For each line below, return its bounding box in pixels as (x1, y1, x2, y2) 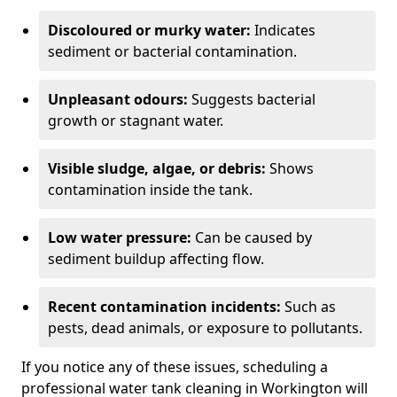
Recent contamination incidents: (48, 297, 281, 316)
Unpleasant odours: (48, 90, 188, 109)
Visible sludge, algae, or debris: (48, 159, 266, 178)
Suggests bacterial (188, 90, 315, 109)
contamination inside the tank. (48, 180, 253, 199)
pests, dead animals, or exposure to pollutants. (48, 318, 362, 338)
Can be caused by (191, 228, 312, 247)
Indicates (251, 20, 315, 40)
